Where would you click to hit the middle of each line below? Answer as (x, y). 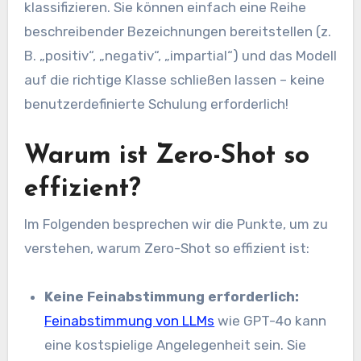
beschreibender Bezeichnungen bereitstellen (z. (177, 32)
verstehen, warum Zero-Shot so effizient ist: (166, 248)
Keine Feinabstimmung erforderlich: (172, 296)
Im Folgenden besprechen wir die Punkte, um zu (176, 224)
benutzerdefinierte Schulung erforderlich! (156, 104)
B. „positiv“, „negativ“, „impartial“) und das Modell (180, 56)
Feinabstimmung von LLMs (130, 320)
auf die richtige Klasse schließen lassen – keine (174, 80)
